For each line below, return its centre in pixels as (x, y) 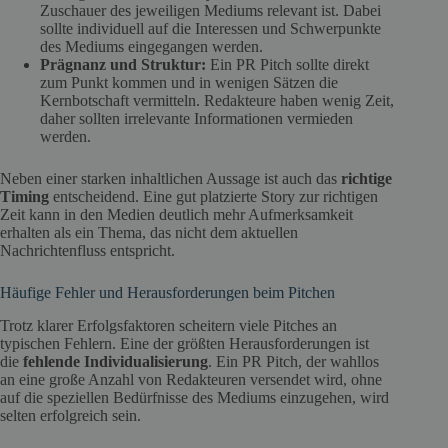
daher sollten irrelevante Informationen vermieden (196, 118)
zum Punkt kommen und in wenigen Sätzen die (189, 82)
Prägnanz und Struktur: (123, 64)
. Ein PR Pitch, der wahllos (293, 361)
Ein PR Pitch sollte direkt (287, 64)
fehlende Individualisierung (115, 361)
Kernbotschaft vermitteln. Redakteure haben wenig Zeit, (217, 100)
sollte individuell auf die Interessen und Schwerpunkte (210, 28)
